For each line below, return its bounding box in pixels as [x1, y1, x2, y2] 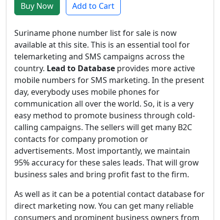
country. [14, 63, 47, 74]
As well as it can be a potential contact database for [14, 189, 205, 199]
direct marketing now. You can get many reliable [14, 200, 193, 211]
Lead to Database [47, 63, 115, 74]
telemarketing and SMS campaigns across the [14, 51, 185, 62]
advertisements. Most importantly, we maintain [14, 145, 190, 156]
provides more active [115, 63, 195, 74]
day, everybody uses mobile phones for [14, 86, 160, 97]
